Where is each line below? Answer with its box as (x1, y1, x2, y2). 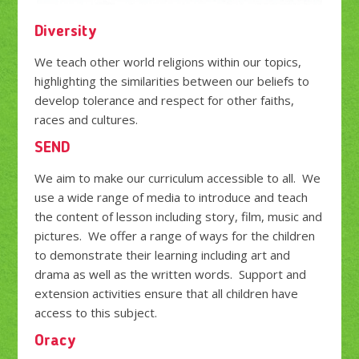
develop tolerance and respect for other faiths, (34, 91, 294, 108)
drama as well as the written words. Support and (34, 265, 306, 282)
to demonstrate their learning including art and (34, 246, 290, 263)
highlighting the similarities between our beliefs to (34, 72, 309, 89)
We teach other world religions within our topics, (34, 53, 301, 70)
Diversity (34, 23, 97, 40)
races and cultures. (34, 111, 144, 127)
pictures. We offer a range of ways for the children (34, 227, 315, 244)
